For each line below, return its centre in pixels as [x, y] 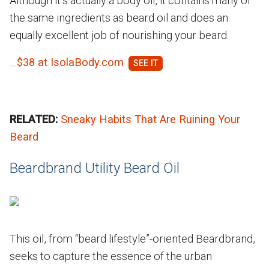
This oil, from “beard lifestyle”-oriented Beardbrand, [132, 238]
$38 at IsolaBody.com [70, 62]
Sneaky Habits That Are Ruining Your [150, 119]
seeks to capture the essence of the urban [111, 256]
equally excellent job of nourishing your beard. [119, 35]
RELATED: [35, 119]
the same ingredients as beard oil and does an [119, 17]
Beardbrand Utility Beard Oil [95, 168]
